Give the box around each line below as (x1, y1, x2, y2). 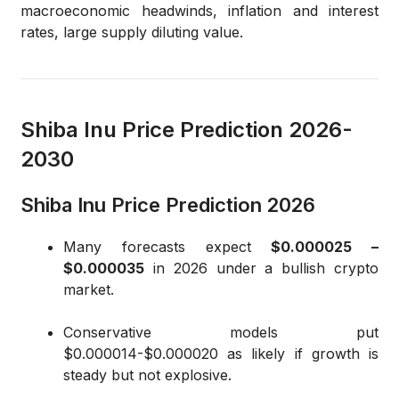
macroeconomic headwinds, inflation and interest (20, 2, 379, 20)
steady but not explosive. (63, 366, 232, 385)
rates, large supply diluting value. (20, 23, 243, 42)
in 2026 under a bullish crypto (144, 259, 379, 278)
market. (63, 281, 114, 299)
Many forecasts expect (63, 238, 272, 256)
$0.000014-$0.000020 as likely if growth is (63, 345, 379, 363)
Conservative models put (63, 323, 379, 342)
